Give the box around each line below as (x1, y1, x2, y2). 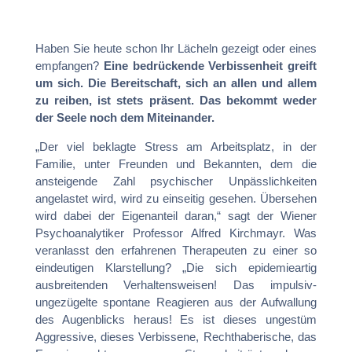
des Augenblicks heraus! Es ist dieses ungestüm (35, 312, 317, 326)
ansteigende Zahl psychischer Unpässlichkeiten (35, 174, 317, 188)
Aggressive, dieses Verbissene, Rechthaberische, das (35, 329, 317, 343)
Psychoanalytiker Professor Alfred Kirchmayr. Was (35, 225, 317, 240)
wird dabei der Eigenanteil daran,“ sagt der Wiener (35, 208, 317, 222)
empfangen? (35, 58, 104, 72)
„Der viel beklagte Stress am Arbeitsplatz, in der (35, 139, 317, 153)
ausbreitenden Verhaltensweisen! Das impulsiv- (35, 277, 317, 291)
